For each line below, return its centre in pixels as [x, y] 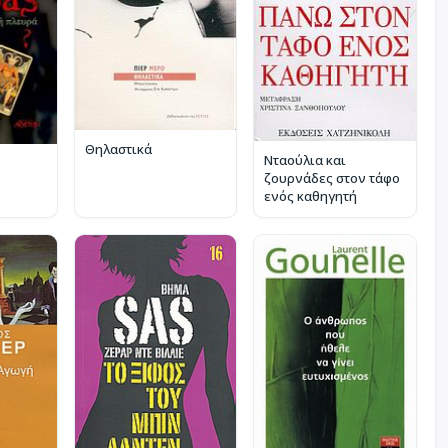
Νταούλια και [305, 160]
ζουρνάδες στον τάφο [332, 178]
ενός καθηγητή [311, 196]
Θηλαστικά [118, 149]
